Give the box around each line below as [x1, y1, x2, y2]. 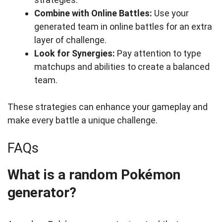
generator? [7, 184, 76, 201]
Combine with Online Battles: [34, 8, 152, 19]
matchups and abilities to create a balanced [34, 61, 210, 72]
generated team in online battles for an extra [34, 21, 212, 32]
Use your [152, 8, 189, 19]
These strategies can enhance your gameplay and [7, 102, 208, 112]
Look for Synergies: [34, 48, 115, 59]
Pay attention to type [115, 48, 201, 59]
